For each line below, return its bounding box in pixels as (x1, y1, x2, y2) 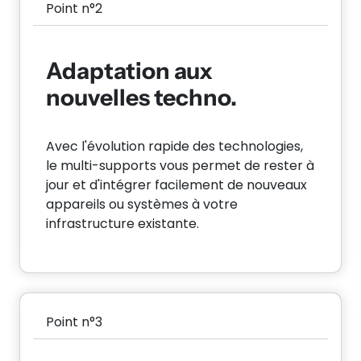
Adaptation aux (46, 57, 213, 85)
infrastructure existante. (46, 214, 199, 233)
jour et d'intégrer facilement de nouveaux (46, 176, 307, 194)
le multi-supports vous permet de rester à (46, 156, 314, 175)
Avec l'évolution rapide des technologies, (46, 137, 303, 156)
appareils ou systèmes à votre (46, 195, 238, 214)
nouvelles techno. (46, 84, 237, 111)
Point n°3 (46, 313, 102, 331)
